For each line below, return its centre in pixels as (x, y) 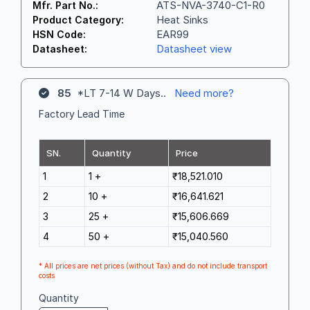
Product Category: (78, 19)
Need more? (204, 93)
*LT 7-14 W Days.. (123, 93)
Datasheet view (194, 48)
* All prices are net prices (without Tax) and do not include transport (153, 265)
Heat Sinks (182, 19)
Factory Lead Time (82, 113)
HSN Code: (59, 34)
